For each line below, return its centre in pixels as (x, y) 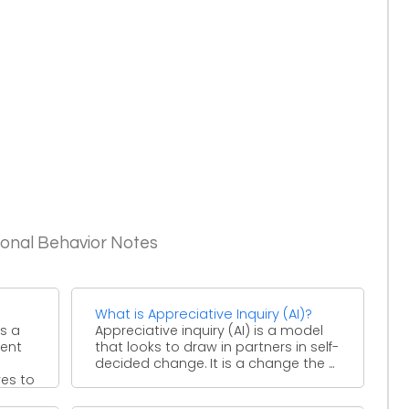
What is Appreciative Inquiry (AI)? (204, 314)
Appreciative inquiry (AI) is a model (210, 330)
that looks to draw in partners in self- (217, 346)
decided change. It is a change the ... (215, 363)
